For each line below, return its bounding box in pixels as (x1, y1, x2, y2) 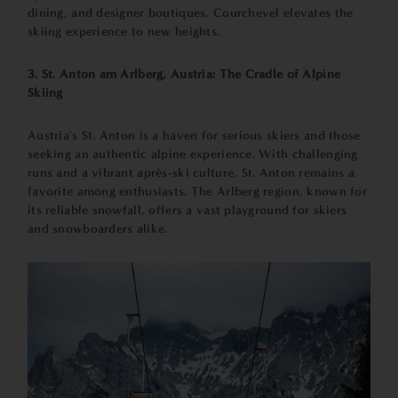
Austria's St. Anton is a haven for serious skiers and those (28, 128, 361, 143)
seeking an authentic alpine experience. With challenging (28, 147, 358, 162)
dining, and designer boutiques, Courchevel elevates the (28, 5, 354, 20)
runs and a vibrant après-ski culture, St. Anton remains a (28, 165, 354, 180)
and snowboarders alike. (28, 221, 168, 236)
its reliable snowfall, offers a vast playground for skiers (28, 203, 347, 218)
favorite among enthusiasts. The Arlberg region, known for (28, 184, 367, 199)
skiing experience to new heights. (28, 24, 220, 39)
